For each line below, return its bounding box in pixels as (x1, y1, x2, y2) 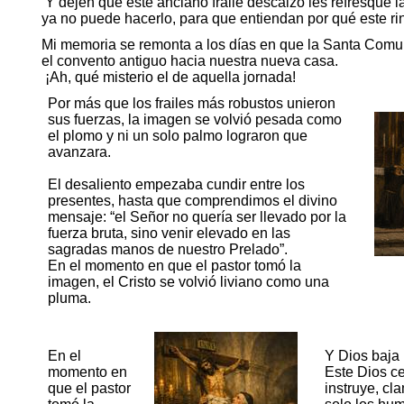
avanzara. (47, 143, 111, 160)
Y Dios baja (324, 348, 399, 364)
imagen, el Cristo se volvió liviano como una (47, 273, 329, 289)
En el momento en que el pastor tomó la (47, 257, 301, 273)
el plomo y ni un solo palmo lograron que (47, 127, 308, 143)
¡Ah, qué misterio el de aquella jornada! (44, 69, 296, 85)
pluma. (47, 289, 91, 306)
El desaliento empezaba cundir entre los (47, 176, 305, 192)
